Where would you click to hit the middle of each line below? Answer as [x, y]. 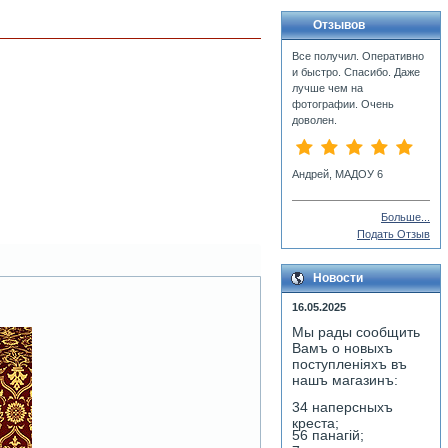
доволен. [314, 120]
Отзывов [339, 25]
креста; [315, 421]
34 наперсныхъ [342, 407]
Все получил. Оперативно [358, 56]
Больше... [405, 217]
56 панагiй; [328, 435]
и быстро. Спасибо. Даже [356, 72]
